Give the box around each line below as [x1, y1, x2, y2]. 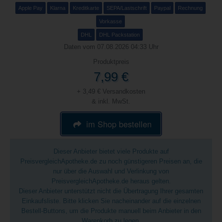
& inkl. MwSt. [92, 98, 130, 105]
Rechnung [177, 5, 203, 11]
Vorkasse [99, 18, 122, 24]
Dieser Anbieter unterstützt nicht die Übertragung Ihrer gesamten [19, 187, 203, 195]
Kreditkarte [72, 5, 99, 11]
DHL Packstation [99, 32, 140, 38]
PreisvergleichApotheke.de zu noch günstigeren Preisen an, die [20, 158, 202, 165]
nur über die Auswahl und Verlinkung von [53, 167, 169, 175]
